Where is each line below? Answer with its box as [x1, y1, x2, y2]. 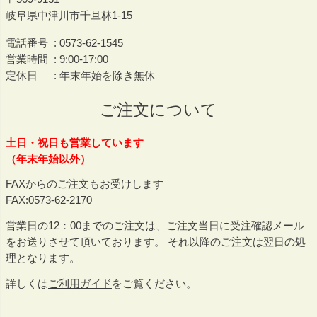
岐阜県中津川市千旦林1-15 [6, 9, 132, 22]
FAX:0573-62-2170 [6, 194, 92, 207]
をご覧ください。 [112, 277, 197, 290]
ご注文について [100, 100, 217, 119]
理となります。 [6, 252, 80, 265]
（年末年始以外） [6, 152, 91, 165]
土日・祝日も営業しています [6, 136, 144, 149]
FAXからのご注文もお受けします [6, 178, 163, 190]
